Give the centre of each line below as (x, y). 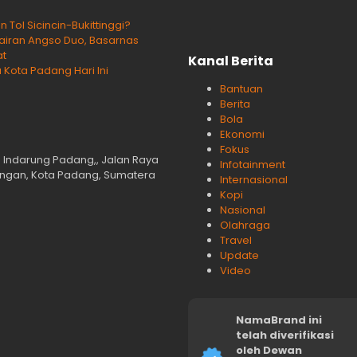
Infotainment (253, 165)
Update (239, 256)
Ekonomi (242, 135)
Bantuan (241, 89)
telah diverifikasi (285, 335)
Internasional (254, 180)
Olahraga (245, 226)
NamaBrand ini (279, 320)
